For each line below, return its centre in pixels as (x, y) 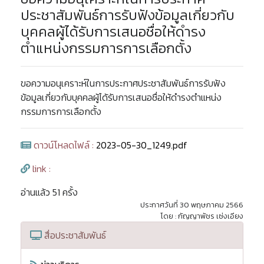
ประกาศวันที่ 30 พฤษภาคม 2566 (192, 205)
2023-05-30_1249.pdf (142, 145)
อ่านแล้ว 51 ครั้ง (49, 192)
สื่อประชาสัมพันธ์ (74, 235)
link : (40, 169)
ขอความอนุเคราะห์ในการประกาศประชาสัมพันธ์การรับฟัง (123, 83)
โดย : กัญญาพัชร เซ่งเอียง (202, 216)
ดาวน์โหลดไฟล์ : (64, 145)
